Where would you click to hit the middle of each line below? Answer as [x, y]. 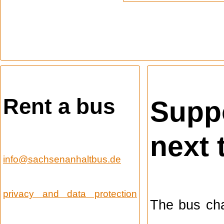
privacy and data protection [70, 193]
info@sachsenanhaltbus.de [62, 159]
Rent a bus [59, 106]
